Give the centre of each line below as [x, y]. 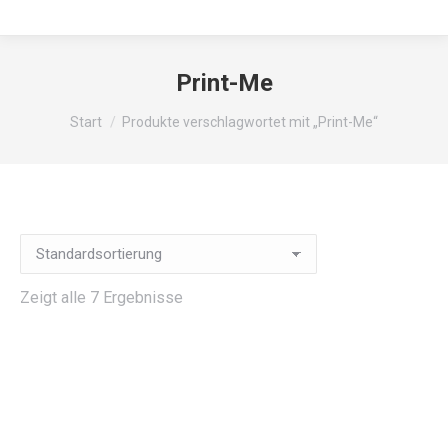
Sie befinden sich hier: [147, 113]
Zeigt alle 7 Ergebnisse [101, 297]
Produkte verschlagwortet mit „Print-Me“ [250, 122]
